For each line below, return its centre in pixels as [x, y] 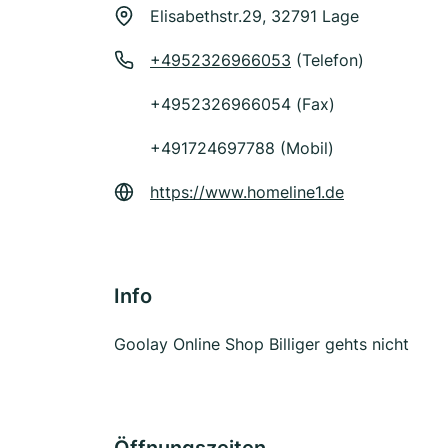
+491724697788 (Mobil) [242, 148]
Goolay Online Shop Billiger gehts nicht [261, 344]
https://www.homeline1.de [247, 192]
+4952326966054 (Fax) [242, 104]
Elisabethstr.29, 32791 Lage [254, 16]
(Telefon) [327, 60]
